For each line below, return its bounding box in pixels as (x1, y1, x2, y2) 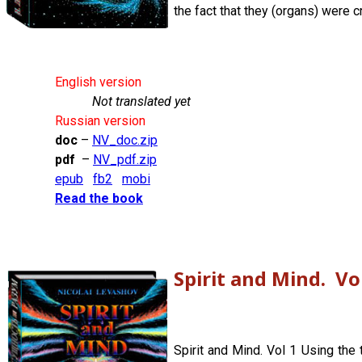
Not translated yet (79, 93, 191, 109)
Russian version (55, 112, 145, 128)
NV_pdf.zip (93, 151, 157, 167)
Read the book (55, 190, 143, 206)
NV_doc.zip (92, 132, 158, 148)
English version (55, 74, 141, 90)
